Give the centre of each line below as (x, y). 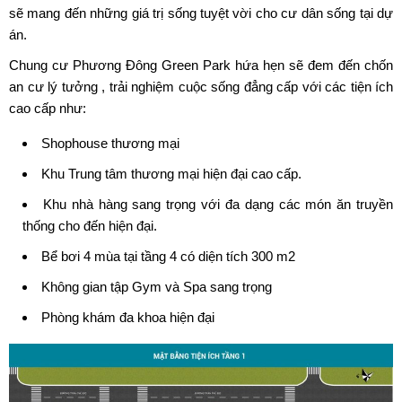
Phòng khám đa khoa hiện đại (128, 317)
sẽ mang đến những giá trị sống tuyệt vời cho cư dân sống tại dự (201, 13)
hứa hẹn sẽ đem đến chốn (312, 65)
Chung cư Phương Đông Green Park (120, 65)
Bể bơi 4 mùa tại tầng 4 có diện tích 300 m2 (168, 256)
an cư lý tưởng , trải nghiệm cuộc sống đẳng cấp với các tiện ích (201, 86)
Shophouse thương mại (110, 143)
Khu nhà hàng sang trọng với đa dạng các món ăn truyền (218, 204)
